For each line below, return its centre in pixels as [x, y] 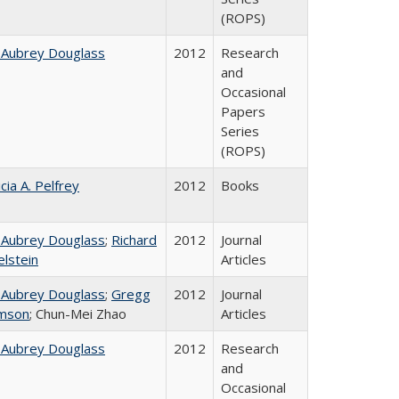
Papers [243, 111]
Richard [134, 240]
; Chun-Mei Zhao [78, 313]
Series [240, 131]
